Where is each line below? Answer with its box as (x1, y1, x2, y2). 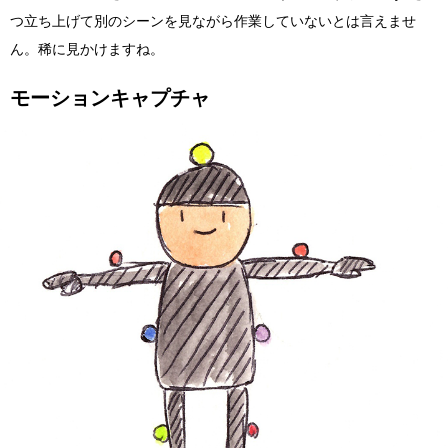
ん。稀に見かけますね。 (10, 39, 164, 60)
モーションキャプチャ (10, 84, 210, 113)
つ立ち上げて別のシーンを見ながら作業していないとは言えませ (10, 11, 416, 32)
